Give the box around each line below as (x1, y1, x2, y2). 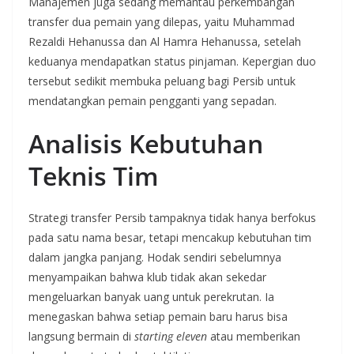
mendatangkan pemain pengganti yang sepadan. (28, 93, 277, 109)
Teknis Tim (28, 159, 159, 194)
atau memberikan (207, 329, 300, 345)
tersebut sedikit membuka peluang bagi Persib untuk (28, 73, 296, 89)
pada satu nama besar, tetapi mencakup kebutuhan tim (28, 230, 311, 246)
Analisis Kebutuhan (28, 126, 263, 161)
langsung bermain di (28, 329, 134, 345)
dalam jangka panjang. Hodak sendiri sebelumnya (28, 250, 281, 265)
